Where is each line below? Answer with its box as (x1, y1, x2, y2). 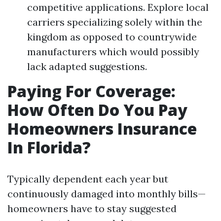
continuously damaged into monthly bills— (7, 187, 206, 200)
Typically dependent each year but (7, 173, 168, 185)
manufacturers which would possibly (27, 45, 199, 58)
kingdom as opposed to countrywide (27, 31, 197, 43)
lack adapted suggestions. (27, 60, 147, 73)
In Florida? (7, 137, 91, 158)
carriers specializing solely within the (27, 16, 202, 28)
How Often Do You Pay (7, 99, 187, 120)
